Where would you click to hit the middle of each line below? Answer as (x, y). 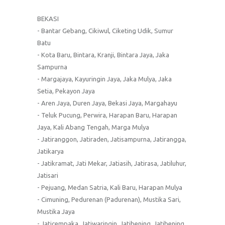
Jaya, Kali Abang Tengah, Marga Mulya (93, 127)
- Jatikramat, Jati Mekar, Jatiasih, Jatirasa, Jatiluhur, (112, 163)
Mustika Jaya (56, 211)
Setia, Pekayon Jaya (66, 91)
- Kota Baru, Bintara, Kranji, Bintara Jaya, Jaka (103, 54)
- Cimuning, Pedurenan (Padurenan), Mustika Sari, (109, 199)
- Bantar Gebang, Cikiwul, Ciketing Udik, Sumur (105, 30)
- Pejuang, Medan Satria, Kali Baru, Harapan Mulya (110, 187)
